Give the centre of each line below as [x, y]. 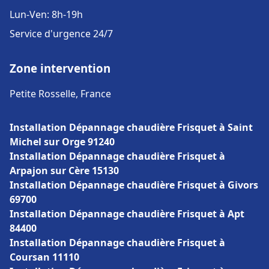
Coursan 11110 [44, 257]
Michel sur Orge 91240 [62, 142]
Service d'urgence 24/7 [61, 34]
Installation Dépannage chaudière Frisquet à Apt [127, 214]
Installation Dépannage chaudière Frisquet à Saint [131, 127]
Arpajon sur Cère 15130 [64, 171]
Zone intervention [60, 68]
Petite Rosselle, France [60, 94]
